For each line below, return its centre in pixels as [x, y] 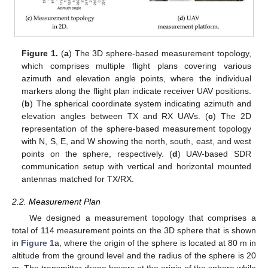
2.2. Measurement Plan [56, 201]
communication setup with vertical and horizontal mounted [136, 166]
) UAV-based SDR [214, 153]
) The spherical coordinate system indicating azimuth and [141, 103]
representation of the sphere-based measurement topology [136, 128]
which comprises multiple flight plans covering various [136, 66]
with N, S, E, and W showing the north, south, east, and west [136, 141]
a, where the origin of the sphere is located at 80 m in [155, 243]
